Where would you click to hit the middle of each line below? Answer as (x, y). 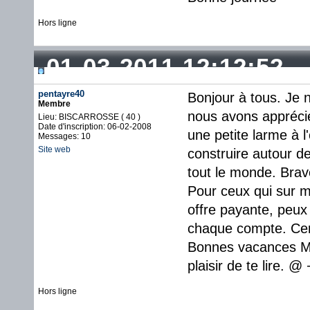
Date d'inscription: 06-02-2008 (95, 127)
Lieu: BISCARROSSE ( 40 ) (89, 117)
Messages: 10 (64, 136)
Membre (54, 104)
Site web (54, 149)
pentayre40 (61, 94)
